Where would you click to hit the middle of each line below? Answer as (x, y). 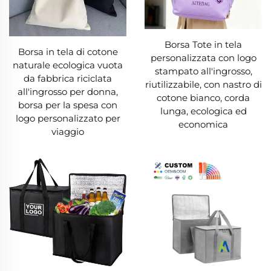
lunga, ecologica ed (203, 111)
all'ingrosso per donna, (68, 91)
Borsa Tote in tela (203, 44)
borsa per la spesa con (68, 105)
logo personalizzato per (68, 118)
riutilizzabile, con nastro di (203, 84)
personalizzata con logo (203, 57)
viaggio (68, 131)
